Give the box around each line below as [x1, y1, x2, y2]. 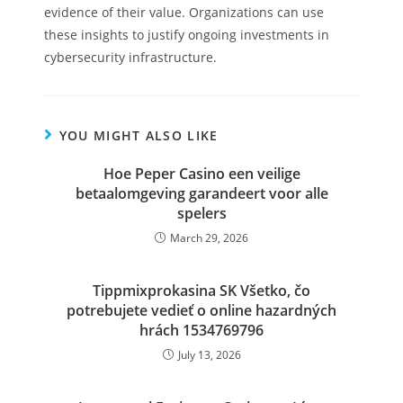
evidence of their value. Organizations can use [44, 4, 325, 21]
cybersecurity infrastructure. [44, 49, 218, 66]
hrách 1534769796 [139, 320, 264, 340]
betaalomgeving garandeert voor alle [75, 184, 328, 203]
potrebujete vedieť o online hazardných [67, 300, 336, 320]
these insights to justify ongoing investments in [44, 26, 330, 43]
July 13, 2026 [177, 347, 241, 363]
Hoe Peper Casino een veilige [103, 164, 300, 184]
